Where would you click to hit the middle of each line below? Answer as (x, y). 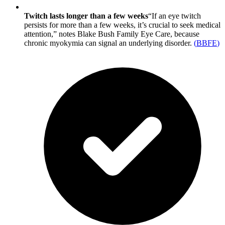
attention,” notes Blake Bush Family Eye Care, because (112, 34)
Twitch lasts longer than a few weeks (86, 16)
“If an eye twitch (175, 16)
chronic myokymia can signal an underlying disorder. (108, 43)
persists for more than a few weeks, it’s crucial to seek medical (122, 25)
